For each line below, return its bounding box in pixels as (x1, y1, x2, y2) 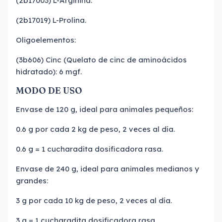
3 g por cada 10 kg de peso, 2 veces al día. (16, 196, 172, 205)
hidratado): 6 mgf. (16, 67, 84, 76)
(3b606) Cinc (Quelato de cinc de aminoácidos (16, 55, 187, 64)
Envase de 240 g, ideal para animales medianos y (16, 164, 199, 173)
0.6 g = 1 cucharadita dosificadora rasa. (16, 144, 163, 154)
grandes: (16, 176, 48, 185)
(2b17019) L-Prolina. (16, 15, 86, 25)
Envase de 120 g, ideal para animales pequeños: (16, 105, 193, 114)
